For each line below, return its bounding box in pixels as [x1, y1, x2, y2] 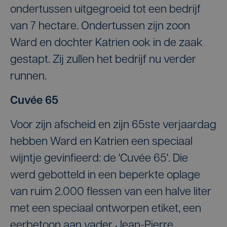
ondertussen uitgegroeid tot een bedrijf [10, 4, 201, 16]
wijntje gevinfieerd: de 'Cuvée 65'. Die [10, 153, 188, 165]
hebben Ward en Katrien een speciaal [10, 136, 193, 148]
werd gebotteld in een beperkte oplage [10, 170, 200, 181]
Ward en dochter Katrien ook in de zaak [10, 37, 203, 49]
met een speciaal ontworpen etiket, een [10, 203, 201, 215]
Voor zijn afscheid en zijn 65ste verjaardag [10, 120, 216, 131]
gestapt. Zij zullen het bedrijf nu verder [10, 54, 196, 66]
